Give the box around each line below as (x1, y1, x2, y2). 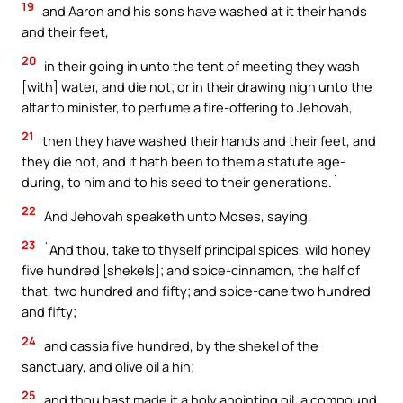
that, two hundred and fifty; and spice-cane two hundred (22, 282, 371, 300)
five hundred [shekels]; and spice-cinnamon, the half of (22, 261, 360, 280)
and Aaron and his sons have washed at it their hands (40, 2, 367, 20)
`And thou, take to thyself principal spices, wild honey (40, 240, 371, 259)
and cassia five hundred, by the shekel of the (41, 336, 318, 354)
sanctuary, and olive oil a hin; (22, 356, 194, 375)
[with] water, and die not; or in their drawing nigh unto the (22, 76, 372, 95)
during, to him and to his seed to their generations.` (22, 173, 338, 192)
